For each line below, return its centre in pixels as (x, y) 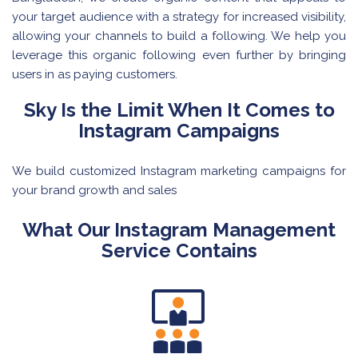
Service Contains (179, 251)
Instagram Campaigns (179, 131)
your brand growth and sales (94, 191)
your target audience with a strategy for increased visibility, (179, 17)
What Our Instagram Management (179, 230)
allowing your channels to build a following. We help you (179, 36)
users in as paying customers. (96, 75)
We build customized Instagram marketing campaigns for (179, 171)
